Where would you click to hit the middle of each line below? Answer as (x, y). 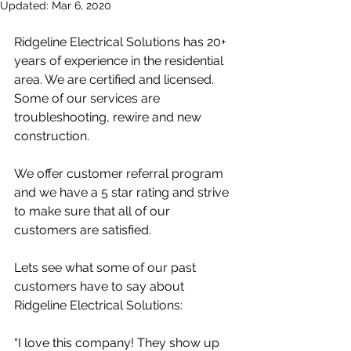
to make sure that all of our (94, 211)
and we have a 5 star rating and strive (123, 192)
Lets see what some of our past (107, 268)
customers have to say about (101, 286)
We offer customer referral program (120, 174)
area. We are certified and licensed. (116, 80)
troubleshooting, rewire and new (109, 117)
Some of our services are (89, 98)
